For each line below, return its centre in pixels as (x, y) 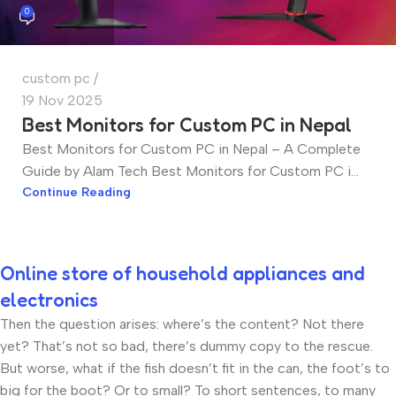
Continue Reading (76, 192)
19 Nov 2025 (62, 101)
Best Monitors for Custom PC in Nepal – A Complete (191, 149)
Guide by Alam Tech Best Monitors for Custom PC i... (190, 171)
